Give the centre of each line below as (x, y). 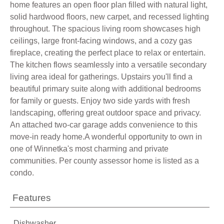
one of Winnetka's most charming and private (89, 149)
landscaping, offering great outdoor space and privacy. (105, 113)
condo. (22, 173)
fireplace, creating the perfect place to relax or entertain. (108, 53)
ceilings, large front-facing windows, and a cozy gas (101, 41)
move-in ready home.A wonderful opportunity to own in (106, 137)
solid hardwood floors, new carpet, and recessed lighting (109, 17)
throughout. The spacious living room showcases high (105, 29)
